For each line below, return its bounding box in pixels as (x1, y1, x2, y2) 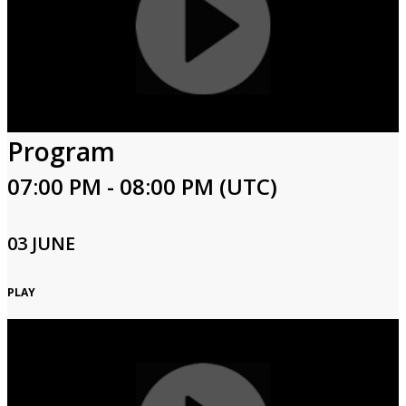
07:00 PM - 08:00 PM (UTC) (7, 171, 277, 201)
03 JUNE (7, 231, 75, 256)
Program (7, 134, 115, 169)
